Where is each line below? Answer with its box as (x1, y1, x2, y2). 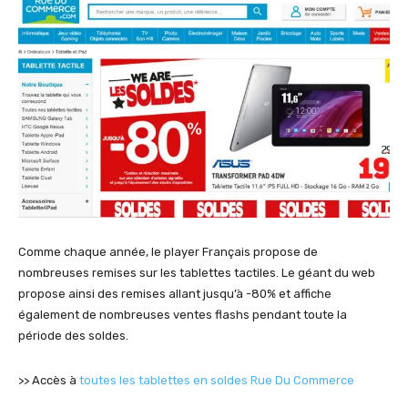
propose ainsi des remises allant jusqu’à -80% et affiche (18, 287, 331, 301)
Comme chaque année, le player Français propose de (18, 245, 318, 260)
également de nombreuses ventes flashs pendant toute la (18, 308, 347, 322)
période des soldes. (18, 329, 128, 343)
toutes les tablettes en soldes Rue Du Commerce (79, 373, 354, 388)
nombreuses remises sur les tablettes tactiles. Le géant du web (18, 266, 375, 280)
